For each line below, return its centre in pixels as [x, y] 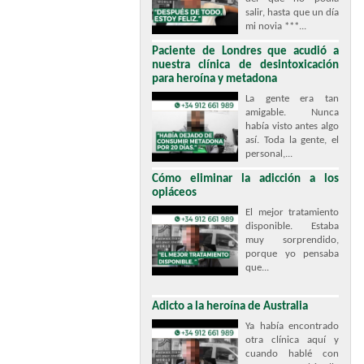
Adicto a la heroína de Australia [230, 307]
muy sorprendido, [292, 240]
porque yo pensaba [292, 254]
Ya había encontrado [292, 326]
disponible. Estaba [292, 226]
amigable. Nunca [292, 113]
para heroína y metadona [214, 79]
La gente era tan [292, 99]
